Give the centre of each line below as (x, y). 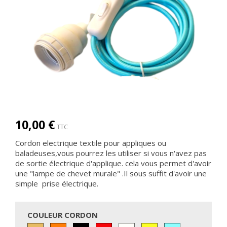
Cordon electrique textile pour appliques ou (91, 143)
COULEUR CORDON (63, 215)
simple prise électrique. (57, 183)
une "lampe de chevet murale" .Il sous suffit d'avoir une (111, 173)
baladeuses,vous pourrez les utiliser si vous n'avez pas (111, 153)
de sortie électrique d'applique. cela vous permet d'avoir (113, 163)
